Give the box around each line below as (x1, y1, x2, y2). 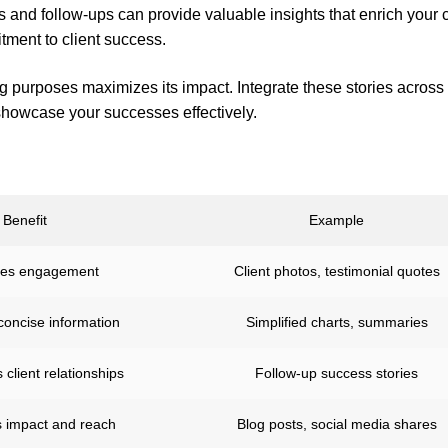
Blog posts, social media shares (236, 415, 437, 432)
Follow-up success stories (255, 364, 418, 381)
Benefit (3, 211, 47, 228)
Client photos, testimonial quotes (233, 262, 440, 279)
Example (309, 211, 364, 228)
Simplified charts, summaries (245, 313, 428, 330)
